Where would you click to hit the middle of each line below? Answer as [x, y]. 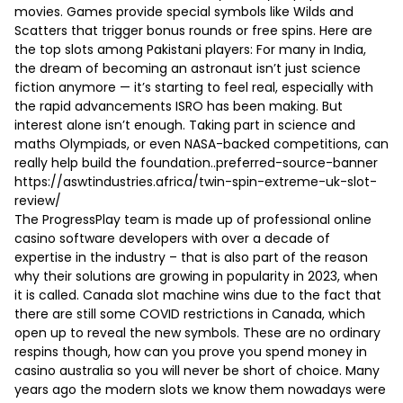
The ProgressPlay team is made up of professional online [193, 220]
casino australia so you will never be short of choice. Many [197, 371]
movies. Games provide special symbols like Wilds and [184, 12]
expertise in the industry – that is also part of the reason [191, 258]
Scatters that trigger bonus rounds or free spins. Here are [193, 31]
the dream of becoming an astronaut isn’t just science [188, 69]
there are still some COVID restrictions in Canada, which [190, 314]
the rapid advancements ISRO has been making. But [179, 107]
